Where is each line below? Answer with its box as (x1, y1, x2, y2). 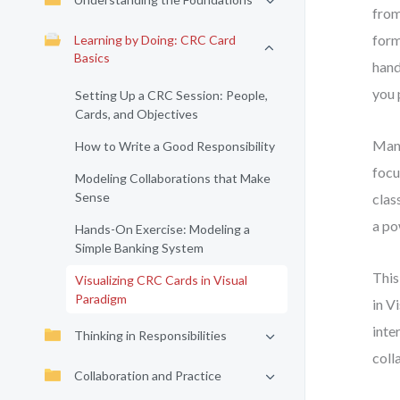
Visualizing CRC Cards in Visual (75, 272, 247, 287)
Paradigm (75, 291, 127, 306)
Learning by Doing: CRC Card (74, 32, 236, 47)
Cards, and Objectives (75, 106, 198, 121)
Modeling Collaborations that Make (75, 171, 271, 186)
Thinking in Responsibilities (74, 328, 227, 343)
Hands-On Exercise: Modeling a (75, 221, 250, 237)
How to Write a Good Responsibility (75, 138, 275, 154)
